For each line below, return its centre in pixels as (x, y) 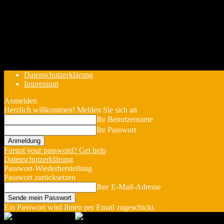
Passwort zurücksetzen (40, 177)
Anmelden (20, 101)
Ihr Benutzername (125, 119)
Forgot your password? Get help (55, 150)
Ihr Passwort (116, 130)
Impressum (41, 84)
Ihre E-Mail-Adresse (129, 187)
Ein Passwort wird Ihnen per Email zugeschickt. (80, 207)
